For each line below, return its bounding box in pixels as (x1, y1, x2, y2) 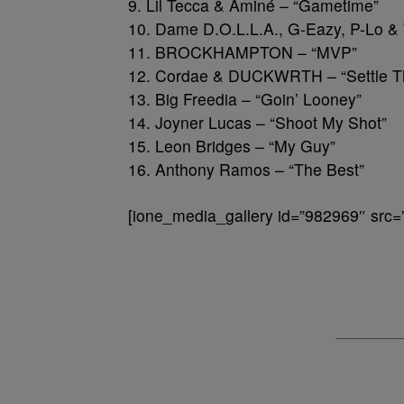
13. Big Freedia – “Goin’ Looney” (128, 87, 362, 110)
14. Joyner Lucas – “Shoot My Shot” (128, 111, 387, 133)
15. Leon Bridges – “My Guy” (128, 134, 335, 157)
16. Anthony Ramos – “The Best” (128, 158, 364, 180)
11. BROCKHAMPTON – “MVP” (128, 41, 357, 63)
